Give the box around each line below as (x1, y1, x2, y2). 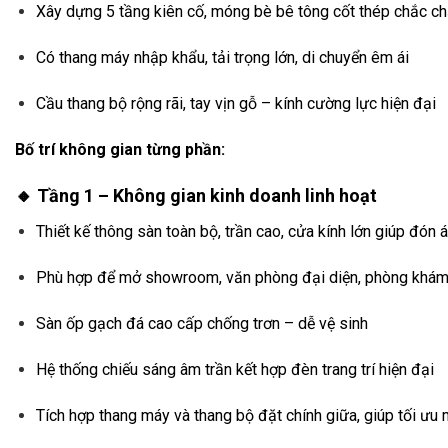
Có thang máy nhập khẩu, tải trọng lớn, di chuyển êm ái (35, 47, 409, 67)
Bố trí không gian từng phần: (15, 139, 225, 159)
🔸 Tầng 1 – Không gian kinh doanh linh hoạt (15, 185, 377, 207)
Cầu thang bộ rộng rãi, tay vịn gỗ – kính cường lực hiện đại (35, 93, 436, 113)
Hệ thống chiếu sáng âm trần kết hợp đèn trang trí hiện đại (35, 359, 434, 379)
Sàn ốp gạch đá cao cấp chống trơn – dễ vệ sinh (35, 313, 368, 333)
